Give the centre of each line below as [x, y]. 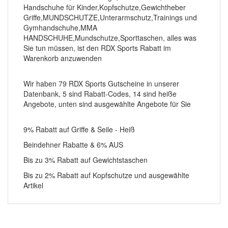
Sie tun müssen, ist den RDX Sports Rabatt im [97, 48]
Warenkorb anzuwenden [63, 58]
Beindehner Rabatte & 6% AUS [73, 145]
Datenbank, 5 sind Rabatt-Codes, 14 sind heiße [100, 94]
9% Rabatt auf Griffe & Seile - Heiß [79, 129]
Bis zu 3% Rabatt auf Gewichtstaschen [85, 160]
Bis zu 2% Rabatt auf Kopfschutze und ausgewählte [106, 175]
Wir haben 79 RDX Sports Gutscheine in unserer [101, 83]
